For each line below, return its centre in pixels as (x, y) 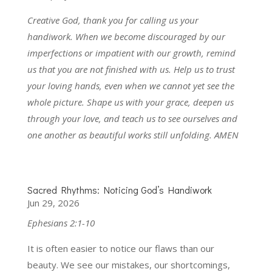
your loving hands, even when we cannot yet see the (131, 85)
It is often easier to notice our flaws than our (121, 248)
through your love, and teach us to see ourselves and (132, 118)
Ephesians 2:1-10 (61, 223)
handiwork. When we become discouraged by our (126, 36)
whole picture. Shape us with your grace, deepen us (130, 102)
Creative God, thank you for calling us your (113, 20)
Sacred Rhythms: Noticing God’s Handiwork (119, 189)
